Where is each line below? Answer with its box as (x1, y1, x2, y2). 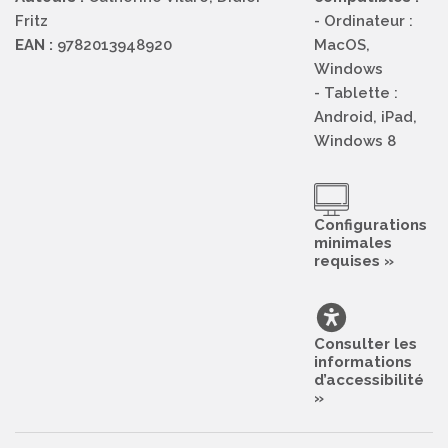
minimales (313, 234, 392, 253)
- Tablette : (313, 84, 398, 103)
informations (313, 353, 412, 372)
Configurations (313, 216, 427, 235)
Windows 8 (313, 132, 396, 151)
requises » (313, 252, 394, 271)
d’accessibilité (313, 371, 424, 390)
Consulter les (313, 335, 417, 354)
